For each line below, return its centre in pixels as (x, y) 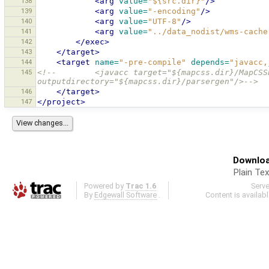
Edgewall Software (126, 195)
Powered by (105, 186)
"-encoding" (174, 11)
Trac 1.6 (141, 186)
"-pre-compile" (153, 62)
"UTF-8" (165, 22)
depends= (210, 62)
